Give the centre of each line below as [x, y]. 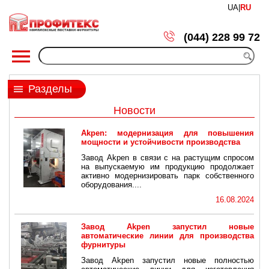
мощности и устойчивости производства [161, 142]
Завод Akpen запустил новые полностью [168, 260]
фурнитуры [104, 245]
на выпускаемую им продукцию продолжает [168, 166]
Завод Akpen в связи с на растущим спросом [168, 157]
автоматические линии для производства [168, 236]
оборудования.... [112, 184]
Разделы [50, 89]
